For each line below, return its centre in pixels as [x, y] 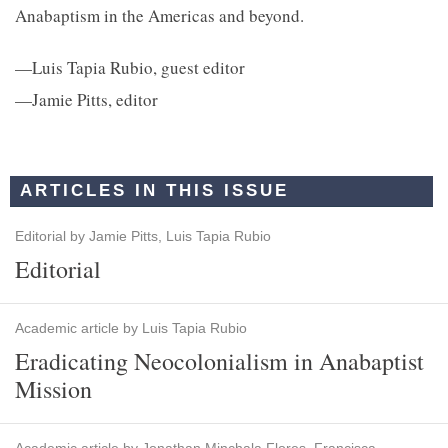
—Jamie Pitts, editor [86, 99]
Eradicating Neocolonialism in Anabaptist [219, 361]
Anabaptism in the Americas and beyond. [159, 15]
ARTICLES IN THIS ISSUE [154, 190]
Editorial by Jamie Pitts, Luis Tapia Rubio [143, 236]
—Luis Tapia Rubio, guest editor [130, 67]
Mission [53, 389]
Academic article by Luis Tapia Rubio [131, 328]
